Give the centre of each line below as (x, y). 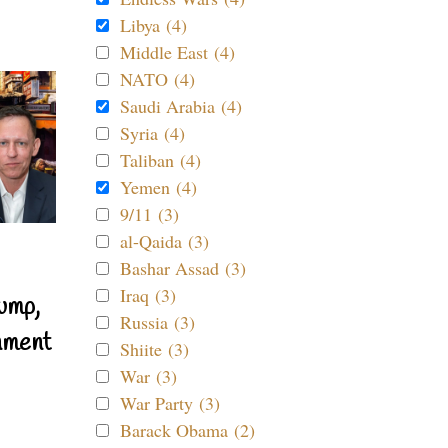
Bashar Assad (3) (183, 268)
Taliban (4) (160, 160)
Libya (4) (153, 25)
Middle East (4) (177, 52)
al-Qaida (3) (164, 241)
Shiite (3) (154, 349)
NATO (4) (157, 79)
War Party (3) (170, 403)
